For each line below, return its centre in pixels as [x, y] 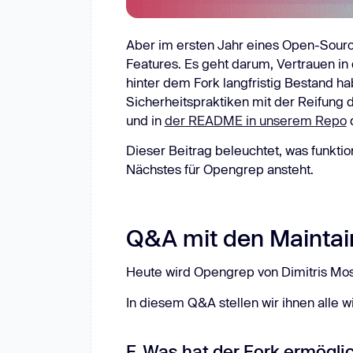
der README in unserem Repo [255, 120]
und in [145, 120]
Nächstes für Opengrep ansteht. [219, 169]
